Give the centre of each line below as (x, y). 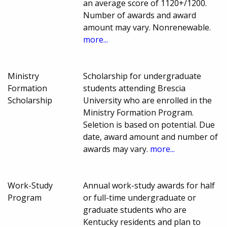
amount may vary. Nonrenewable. (147, 28)
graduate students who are (135, 210)
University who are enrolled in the (148, 101)
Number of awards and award (140, 15)
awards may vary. (117, 149)
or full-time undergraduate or (140, 198)
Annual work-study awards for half (149, 186)
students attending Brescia (135, 88)
